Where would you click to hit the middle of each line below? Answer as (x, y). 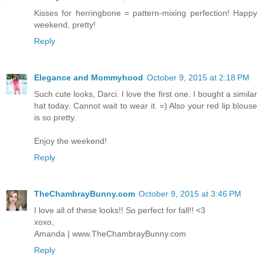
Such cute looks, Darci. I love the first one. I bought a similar (146, 94)
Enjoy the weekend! (70, 141)
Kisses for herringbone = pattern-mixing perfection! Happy (146, 13)
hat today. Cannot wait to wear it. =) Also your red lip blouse (146, 105)
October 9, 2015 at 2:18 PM (198, 77)
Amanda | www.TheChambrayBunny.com (110, 233)
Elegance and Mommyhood (89, 77)
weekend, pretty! (65, 24)
